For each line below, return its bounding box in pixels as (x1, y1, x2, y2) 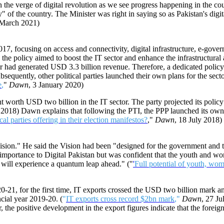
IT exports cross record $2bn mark (66, 194, 174, 203)
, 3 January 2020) (28, 80, 83, 89)
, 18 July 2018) (174, 115, 222, 124)
